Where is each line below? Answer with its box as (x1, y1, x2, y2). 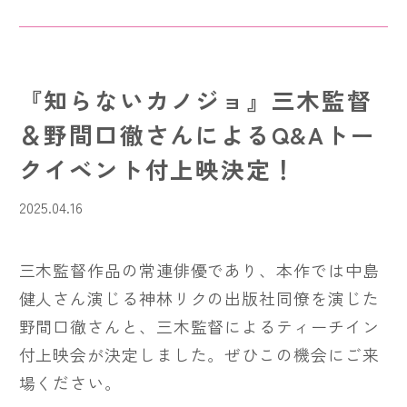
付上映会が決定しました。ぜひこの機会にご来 (18, 342, 380, 366)
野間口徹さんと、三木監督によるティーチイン (18, 313, 380, 338)
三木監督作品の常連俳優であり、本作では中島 (18, 257, 380, 282)
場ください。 (18, 370, 122, 394)
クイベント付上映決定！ (18, 152, 297, 186)
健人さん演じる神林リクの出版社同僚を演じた (18, 285, 380, 310)
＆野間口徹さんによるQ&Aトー (18, 117, 376, 152)
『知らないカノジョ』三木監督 (18, 83, 372, 117)
